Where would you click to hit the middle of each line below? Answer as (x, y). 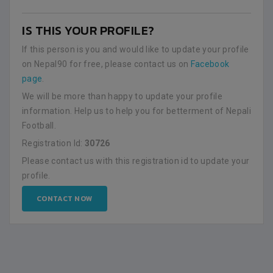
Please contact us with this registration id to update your (136, 161)
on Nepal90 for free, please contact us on (106, 64)
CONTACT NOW (65, 199)
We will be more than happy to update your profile (122, 96)
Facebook (210, 64)
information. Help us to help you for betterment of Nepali (136, 111)
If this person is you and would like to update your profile (136, 49)
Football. (39, 126)
